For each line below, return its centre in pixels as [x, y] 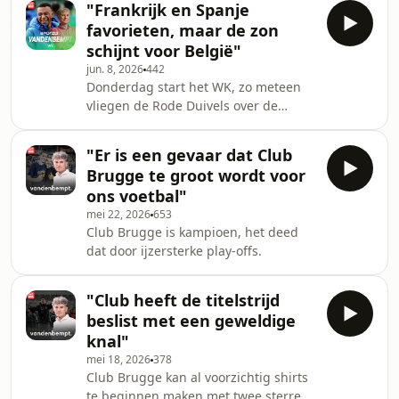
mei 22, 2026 [118, 214]
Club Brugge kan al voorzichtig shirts [197, 377]
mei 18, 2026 [118, 359]
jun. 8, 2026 [115, 69]
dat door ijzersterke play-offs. [174, 251]
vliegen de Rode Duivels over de [182, 106]
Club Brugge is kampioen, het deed [192, 232]
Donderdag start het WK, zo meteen [194, 87]
